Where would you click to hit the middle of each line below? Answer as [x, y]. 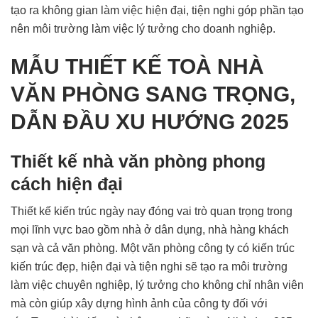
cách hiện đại [69, 184]
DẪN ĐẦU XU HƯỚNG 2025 [150, 122]
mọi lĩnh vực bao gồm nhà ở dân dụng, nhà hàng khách [150, 230]
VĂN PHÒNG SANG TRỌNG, [153, 94]
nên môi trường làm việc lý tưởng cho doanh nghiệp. [143, 29]
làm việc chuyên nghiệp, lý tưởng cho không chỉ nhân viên [157, 285]
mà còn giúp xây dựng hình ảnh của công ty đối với [139, 303]
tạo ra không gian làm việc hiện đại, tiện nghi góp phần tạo [157, 10]
